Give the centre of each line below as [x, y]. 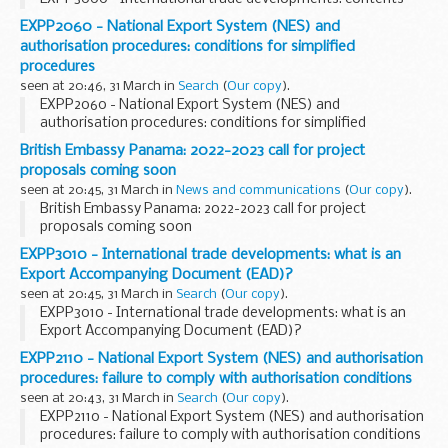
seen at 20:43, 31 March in [98, 399]
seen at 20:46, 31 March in [99, 87]
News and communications [258, 191]
